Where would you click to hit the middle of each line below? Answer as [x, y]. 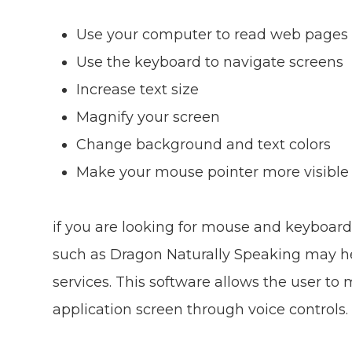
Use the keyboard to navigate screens [210, 62]
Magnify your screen [148, 117]
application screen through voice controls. [201, 309]
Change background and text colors [204, 144]
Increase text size [138, 89]
